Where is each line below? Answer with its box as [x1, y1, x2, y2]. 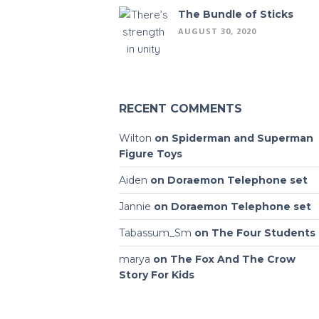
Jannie [118, 200, 151, 213]
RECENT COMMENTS [118, 102, 242, 115]
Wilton [118, 132, 152, 145]
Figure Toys [118, 147, 182, 160]
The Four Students [211, 226, 315, 239]
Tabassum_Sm [118, 226, 192, 239]
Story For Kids [118, 268, 194, 281]
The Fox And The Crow [169, 253, 296, 266]
